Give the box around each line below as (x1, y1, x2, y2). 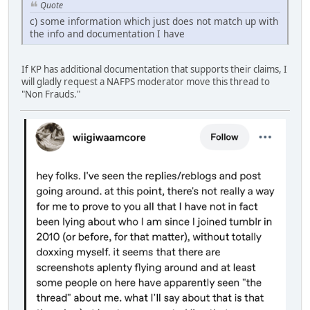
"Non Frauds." (21, 87, 80, 100)
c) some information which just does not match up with (30, 14, 278, 28)
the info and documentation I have (30, 26, 185, 40)
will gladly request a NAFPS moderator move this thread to (21, 75, 270, 88)
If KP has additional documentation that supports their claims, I (21, 62, 287, 75)
